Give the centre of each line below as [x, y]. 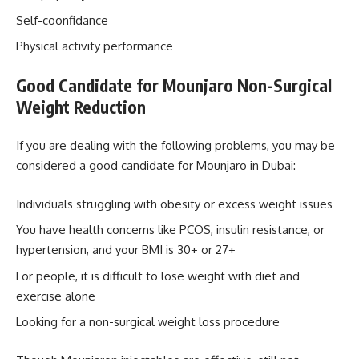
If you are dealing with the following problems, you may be [175, 146]
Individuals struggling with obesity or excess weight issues [176, 204]
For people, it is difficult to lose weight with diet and [158, 276]
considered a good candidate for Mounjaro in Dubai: [157, 166]
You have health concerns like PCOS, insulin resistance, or [170, 230]
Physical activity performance [96, 46]
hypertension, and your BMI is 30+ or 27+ [126, 250]
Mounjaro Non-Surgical [247, 85]
